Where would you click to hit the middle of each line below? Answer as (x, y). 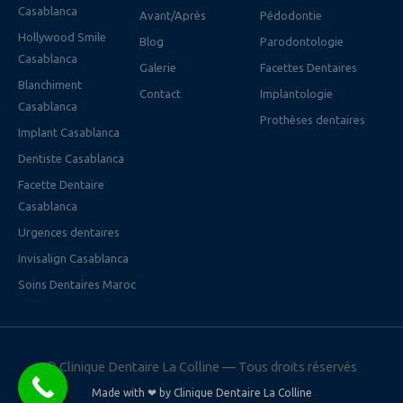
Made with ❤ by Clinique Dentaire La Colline (201, 393)
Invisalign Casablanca (73, 259)
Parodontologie (302, 42)
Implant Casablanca (69, 133)
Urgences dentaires (69, 233)
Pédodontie (291, 16)
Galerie (157, 68)
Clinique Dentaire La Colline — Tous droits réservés (208, 367)
